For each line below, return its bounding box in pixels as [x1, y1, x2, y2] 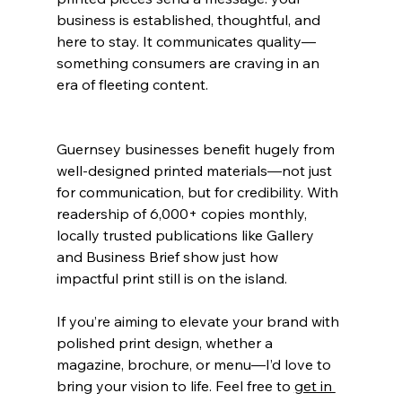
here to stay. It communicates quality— [56, 32, 316, 50]
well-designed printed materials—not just [56, 162, 336, 179]
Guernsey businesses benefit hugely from [56, 140, 338, 158]
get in [293, 377, 336, 395]
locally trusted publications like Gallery [56, 226, 318, 244]
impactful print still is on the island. [56, 269, 287, 287]
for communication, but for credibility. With [56, 183, 342, 201]
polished [56, 334, 118, 352]
